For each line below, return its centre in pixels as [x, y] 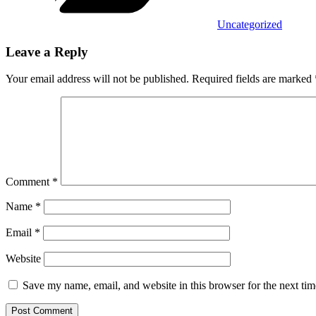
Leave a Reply [47, 51]
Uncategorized [250, 24]
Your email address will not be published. [97, 79]
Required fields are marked [253, 79]
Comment [29, 182]
